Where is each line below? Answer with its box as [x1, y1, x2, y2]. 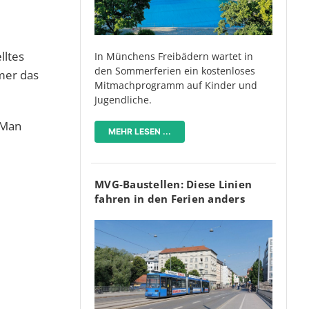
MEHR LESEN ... [108, 126, 171, 137]
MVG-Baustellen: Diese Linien [94, 177, 252, 191]
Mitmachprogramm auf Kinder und [94, 78, 257, 92]
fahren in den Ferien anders [94, 191, 245, 206]
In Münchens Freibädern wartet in [94, 49, 253, 63]
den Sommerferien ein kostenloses [94, 63, 255, 77]
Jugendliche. [94, 92, 152, 106]
